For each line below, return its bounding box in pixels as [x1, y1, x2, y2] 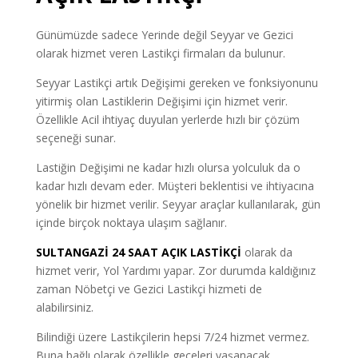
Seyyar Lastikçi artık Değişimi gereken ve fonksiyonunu [35, 75, 318, 91]
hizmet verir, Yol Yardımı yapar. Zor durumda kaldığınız [35, 263, 316, 279]
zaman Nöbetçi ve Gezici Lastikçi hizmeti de [35, 281, 262, 297]
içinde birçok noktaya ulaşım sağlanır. [35, 215, 227, 231]
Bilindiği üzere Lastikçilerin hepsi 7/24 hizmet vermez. [35, 329, 309, 345]
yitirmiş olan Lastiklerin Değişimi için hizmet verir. [35, 93, 288, 109]
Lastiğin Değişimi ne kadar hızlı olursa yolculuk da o [35, 160, 300, 176]
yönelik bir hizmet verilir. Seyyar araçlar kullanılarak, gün [35, 197, 320, 213]
